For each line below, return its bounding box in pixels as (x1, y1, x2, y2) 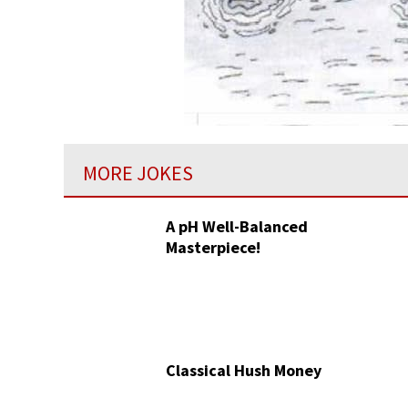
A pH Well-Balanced (166, 216, 308, 237)
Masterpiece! (166, 237, 260, 258)
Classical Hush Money (166, 360, 321, 381)
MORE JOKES (83, 160, 193, 186)
